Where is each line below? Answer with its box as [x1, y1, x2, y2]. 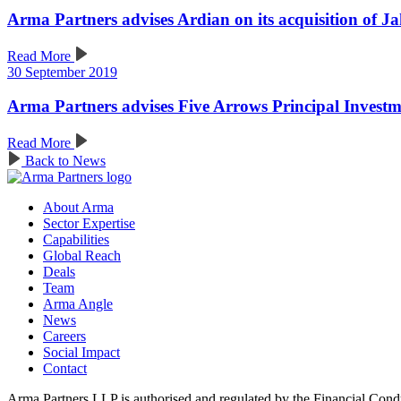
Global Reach [43, 248, 121, 264]
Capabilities [43, 232, 109, 248]
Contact [43, 361, 87, 377]
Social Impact [43, 345, 120, 361]
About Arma [43, 200, 114, 216]
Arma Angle [43, 296, 113, 312]
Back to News [21, 153, 106, 169]
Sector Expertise [43, 216, 135, 232]
